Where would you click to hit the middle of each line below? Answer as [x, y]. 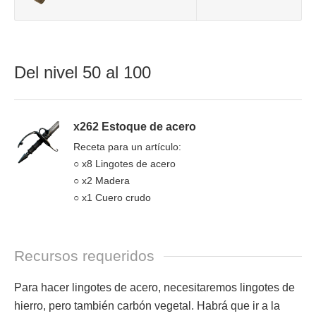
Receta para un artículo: [127, 147]
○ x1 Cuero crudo [112, 197]
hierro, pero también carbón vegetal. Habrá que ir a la [147, 306]
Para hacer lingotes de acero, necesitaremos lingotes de [154, 287]
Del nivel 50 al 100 [83, 72]
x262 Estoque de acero [135, 127]
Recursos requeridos [84, 256]
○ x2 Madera [102, 181]
